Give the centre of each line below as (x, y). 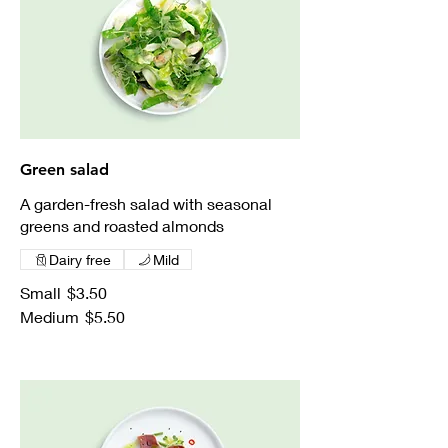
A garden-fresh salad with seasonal (146, 204)
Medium (49, 317)
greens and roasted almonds (122, 226)
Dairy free (80, 260)
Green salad (64, 170)
